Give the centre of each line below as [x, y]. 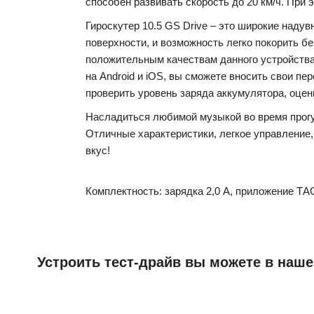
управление [282, 134]
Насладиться [118, 117]
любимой [175, 117]
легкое [235, 134]
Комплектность [122, 191]
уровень [158, 93]
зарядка [184, 191]
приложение [265, 191]
